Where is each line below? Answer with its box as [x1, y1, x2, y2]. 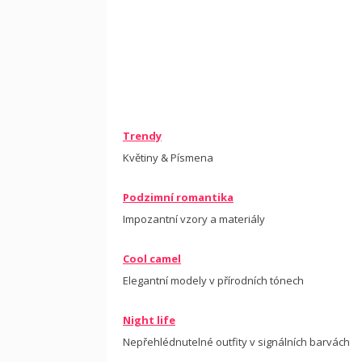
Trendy [123, 128, 162, 143]
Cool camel [123, 251, 181, 266]
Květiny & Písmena [123, 150, 213, 165]
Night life [123, 313, 175, 327]
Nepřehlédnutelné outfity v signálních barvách [123, 335, 350, 349]
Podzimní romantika [123, 190, 234, 204]
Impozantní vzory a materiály [123, 212, 265, 226]
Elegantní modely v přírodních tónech [123, 273, 304, 288]
